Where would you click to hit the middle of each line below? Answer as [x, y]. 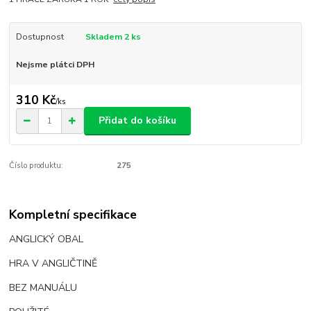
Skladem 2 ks [113, 37]
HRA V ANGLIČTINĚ [53, 264]
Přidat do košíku [137, 121]
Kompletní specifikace [73, 215]
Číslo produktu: [36, 165]
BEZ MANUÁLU [45, 288]
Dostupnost [40, 37]
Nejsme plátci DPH [55, 65]
